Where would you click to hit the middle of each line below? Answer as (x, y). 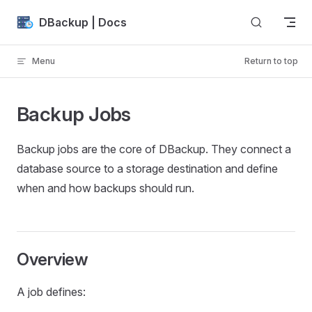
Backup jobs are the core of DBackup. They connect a (154, 149)
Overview (53, 259)
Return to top (271, 61)
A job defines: (51, 292)
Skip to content (49, 19)
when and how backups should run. (106, 188)
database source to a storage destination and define (147, 169)
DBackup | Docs (83, 22)
